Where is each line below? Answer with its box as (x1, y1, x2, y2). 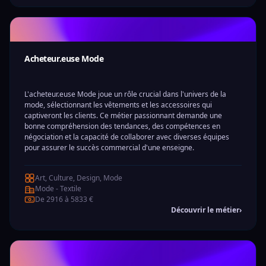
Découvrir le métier (171, 205, 239, 215)
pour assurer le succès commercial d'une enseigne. (24, 142, 194, 153)
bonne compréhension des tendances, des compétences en (24, 121, 220, 131)
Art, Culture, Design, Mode (35, 173, 122, 183)
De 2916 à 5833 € (35, 194, 93, 204)
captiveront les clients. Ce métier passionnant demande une (24, 110, 222, 121)
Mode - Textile (35, 183, 81, 194)
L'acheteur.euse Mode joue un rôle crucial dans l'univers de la (24, 89, 226, 99)
